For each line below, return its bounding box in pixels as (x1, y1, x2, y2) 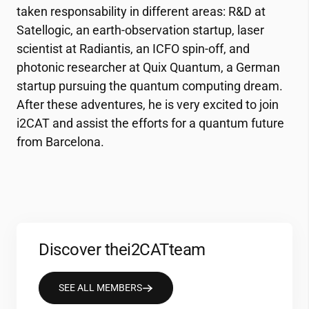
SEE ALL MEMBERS (59, 282, 142, 294)
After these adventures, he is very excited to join (17, 97, 279, 112)
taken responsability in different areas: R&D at (17, 4, 266, 19)
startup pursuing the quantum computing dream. (17, 79, 283, 94)
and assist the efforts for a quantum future (50, 116, 284, 131)
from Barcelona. (17, 134, 104, 150)
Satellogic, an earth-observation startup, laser (17, 23, 264, 38)
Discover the (39, 240, 128, 260)
